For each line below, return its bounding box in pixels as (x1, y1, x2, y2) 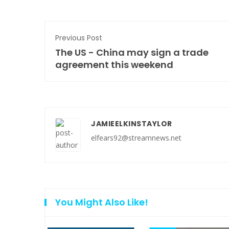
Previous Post (55, 32, 102, 43)
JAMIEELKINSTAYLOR (91, 118, 172, 129)
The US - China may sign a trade (55, 45, 209, 59)
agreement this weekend (55, 58, 173, 71)
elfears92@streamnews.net (91, 132, 181, 143)
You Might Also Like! (55, 195, 148, 209)
